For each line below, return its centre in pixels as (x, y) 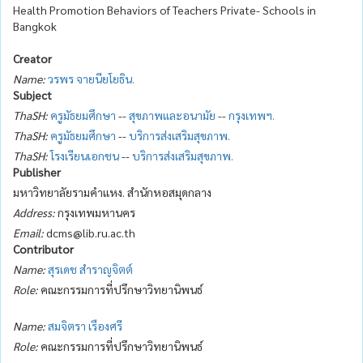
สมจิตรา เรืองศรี (85, 325)
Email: (28, 232)
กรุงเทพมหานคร (95, 212)
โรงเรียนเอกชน (85, 155)
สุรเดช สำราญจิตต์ (90, 269)
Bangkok (35, 26)
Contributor (43, 248)
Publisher (37, 171)
